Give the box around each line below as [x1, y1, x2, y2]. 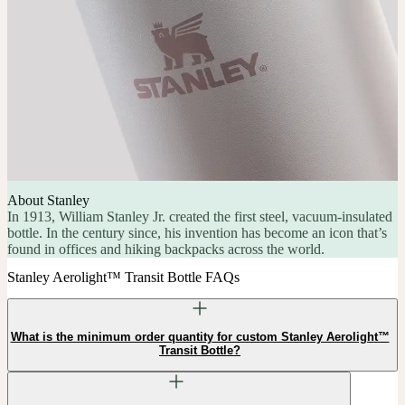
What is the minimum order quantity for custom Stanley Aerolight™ [10, 329, 390, 344]
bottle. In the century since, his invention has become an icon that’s [7, 225, 387, 241]
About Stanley [7, 193, 89, 209]
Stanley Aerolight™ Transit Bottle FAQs [7, 269, 240, 286]
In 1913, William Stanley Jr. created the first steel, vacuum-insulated [7, 209, 392, 225]
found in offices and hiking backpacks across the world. [7, 241, 325, 258]
